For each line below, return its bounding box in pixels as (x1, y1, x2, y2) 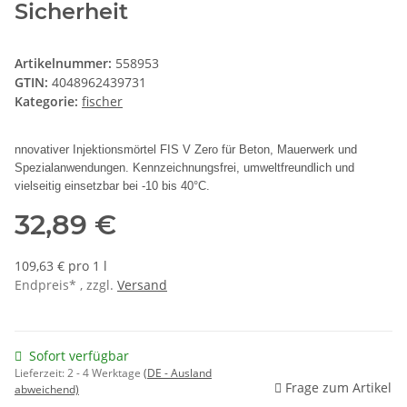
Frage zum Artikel (285, 379, 392, 397)
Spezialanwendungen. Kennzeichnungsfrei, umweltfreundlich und (15, 161, 354, 175)
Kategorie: (15, 93, 82, 111)
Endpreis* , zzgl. (15, 276, 117, 294)
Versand (117, 276, 167, 294)
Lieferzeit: (15, 365, 67, 382)
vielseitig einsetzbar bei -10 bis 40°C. (15, 179, 210, 194)
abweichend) (15, 382, 79, 398)
